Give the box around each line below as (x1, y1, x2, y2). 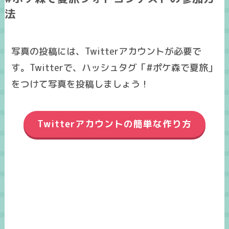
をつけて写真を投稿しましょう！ (11, 77, 150, 90)
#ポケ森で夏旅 (146, 61, 209, 74)
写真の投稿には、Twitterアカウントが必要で (11, 44, 202, 58)
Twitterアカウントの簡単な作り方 (37, 118, 192, 131)
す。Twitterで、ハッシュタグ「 (11, 61, 147, 74)
